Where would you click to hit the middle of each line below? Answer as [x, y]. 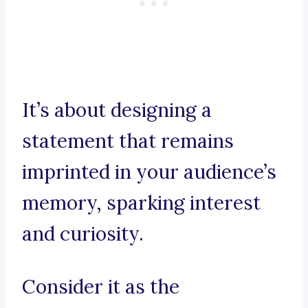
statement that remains [128, 141]
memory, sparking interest [141, 203]
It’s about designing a [117, 110]
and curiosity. [83, 234]
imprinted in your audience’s [149, 172]
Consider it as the [101, 287]
